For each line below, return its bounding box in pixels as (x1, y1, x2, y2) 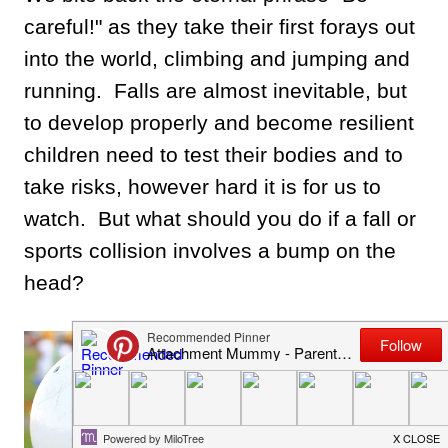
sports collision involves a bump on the (24, 239, 396, 262)
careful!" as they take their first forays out (24, 15, 415, 38)
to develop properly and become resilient (24, 111, 414, 134)
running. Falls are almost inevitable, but (24, 79, 407, 102)
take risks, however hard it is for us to (24, 175, 381, 198)
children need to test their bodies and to (24, 143, 403, 166)
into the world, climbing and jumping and (24, 47, 410, 70)
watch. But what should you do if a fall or (24, 207, 416, 230)
